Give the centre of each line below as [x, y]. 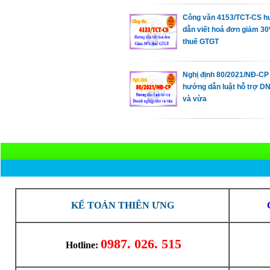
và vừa [195, 99]
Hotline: [82, 245]
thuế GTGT [201, 41]
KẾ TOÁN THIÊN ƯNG [122, 205]
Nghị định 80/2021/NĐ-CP [226, 74]
